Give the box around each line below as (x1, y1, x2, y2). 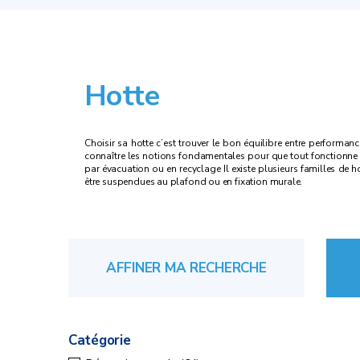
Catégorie (68, 330, 131, 350)
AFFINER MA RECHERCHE (105, 258, 267, 277)
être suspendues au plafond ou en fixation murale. (84, 174, 303, 188)
